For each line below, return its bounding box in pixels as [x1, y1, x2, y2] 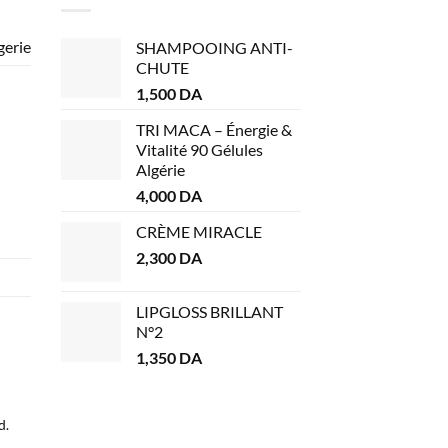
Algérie [136, 160, 185, 180]
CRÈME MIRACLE [136, 222, 262, 242]
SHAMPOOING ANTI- [136, 38, 293, 58]
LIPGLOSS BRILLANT [136, 302, 283, 322]
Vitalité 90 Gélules [136, 140, 263, 160]
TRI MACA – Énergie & [136, 120, 292, 140]
